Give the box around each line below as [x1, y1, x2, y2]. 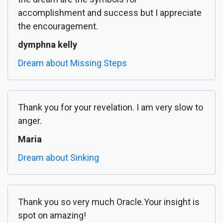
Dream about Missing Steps [18, 58, 127, 69]
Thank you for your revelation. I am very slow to [18, 102, 203, 113]
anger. [18, 115, 42, 126]
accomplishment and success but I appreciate [18, 7, 202, 18]
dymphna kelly [18, 39, 77, 50]
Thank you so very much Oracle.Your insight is [18, 197, 200, 208]
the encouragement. [18, 21, 98, 32]
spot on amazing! [18, 210, 86, 221]
